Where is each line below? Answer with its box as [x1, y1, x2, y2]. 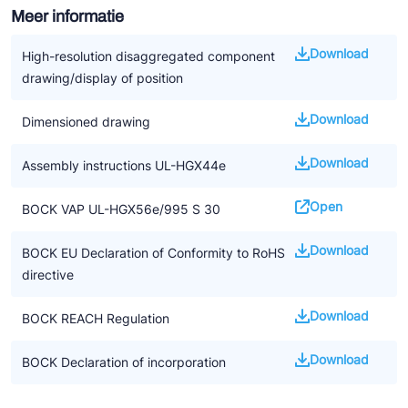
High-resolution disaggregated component [22, 48, 275, 64]
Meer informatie [11, 7, 124, 25]
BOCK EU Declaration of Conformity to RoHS [22, 245, 285, 260]
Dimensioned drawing [22, 114, 150, 129]
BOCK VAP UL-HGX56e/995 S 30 [22, 201, 220, 217]
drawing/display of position [22, 70, 183, 86]
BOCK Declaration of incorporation [22, 354, 226, 370]
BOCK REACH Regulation [22, 311, 169, 326]
